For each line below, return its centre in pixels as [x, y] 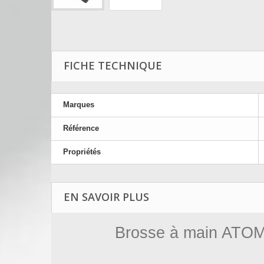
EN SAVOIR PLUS [106, 197]
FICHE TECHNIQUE [113, 65]
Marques [79, 105]
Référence [81, 128]
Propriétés [82, 152]
